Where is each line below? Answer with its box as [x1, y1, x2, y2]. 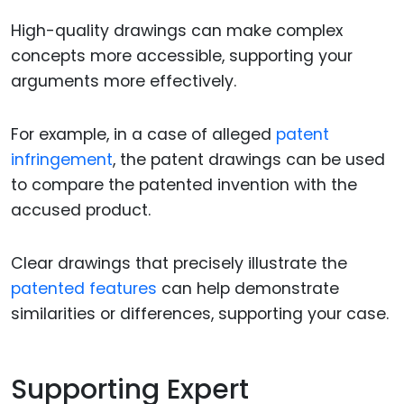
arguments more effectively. [11, 70, 236, 93]
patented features [11, 277, 157, 299]
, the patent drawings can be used [113, 148, 385, 170]
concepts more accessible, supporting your [11, 45, 353, 68]
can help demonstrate [157, 277, 339, 299]
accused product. [11, 198, 151, 221]
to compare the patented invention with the [11, 173, 357, 196]
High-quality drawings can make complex [11, 20, 343, 42]
